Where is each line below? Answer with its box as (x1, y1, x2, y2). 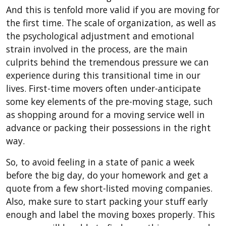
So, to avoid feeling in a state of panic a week (6, 156, 195, 168)
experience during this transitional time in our (6, 69, 200, 81)
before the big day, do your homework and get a (6, 169, 208, 181)
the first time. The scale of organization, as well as (6, 17, 216, 29)
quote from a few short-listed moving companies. (6, 182, 212, 194)
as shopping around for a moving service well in (6, 108, 205, 121)
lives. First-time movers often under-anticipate (6, 82, 201, 94)
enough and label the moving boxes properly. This (6, 208, 215, 220)
